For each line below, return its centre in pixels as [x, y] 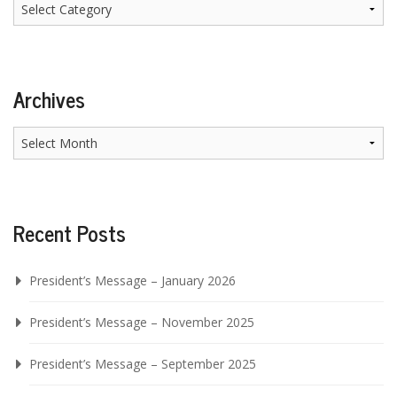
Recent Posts [70, 232]
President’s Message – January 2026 [132, 280]
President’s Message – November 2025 [141, 322]
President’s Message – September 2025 [142, 363]
